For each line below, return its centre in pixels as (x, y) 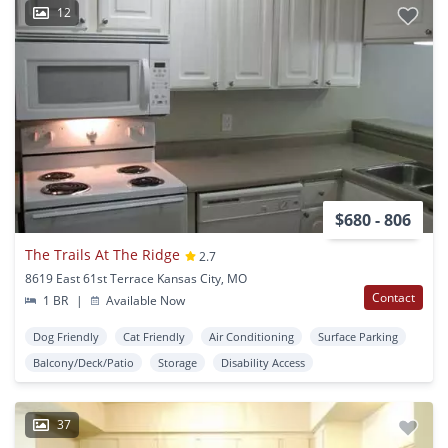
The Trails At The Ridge (102, 254)
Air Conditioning (251, 337)
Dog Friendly (66, 337)
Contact (393, 298)
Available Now (144, 301)
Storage (177, 363)
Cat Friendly (154, 337)
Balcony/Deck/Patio (83, 363)
